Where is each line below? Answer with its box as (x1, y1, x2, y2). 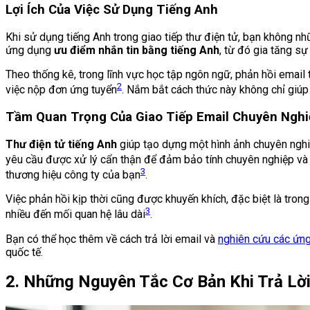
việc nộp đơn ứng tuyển (6, 83, 117, 97)
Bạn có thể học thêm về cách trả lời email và (6, 232, 218, 246)
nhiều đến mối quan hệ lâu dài (6, 208, 145, 221)
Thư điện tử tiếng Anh (6, 137, 117, 151)
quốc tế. (6, 245, 43, 259)
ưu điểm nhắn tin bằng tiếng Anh (54, 43, 219, 57)
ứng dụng (6, 43, 54, 57)
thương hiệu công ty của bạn (6, 168, 140, 182)
